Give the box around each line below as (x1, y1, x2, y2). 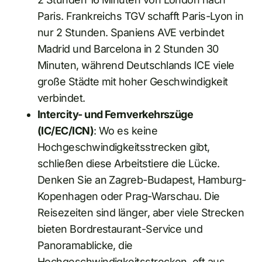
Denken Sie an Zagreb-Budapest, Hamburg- (37, 173, 246, 186)
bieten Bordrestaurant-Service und (37, 222, 203, 235)
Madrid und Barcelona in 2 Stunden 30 (37, 42, 219, 55)
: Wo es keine (94, 124, 158, 137)
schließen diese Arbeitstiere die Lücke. (37, 157, 220, 170)
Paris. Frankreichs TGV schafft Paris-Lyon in (37, 9, 244, 22)
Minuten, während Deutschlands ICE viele (37, 58, 235, 71)
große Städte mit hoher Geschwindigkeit (37, 75, 228, 88)
